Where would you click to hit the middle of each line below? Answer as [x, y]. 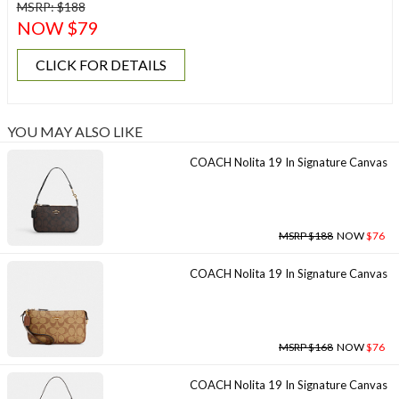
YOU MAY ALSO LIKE [74, 131]
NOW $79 [57, 28]
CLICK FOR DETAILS [101, 65]
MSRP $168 [306, 347]
